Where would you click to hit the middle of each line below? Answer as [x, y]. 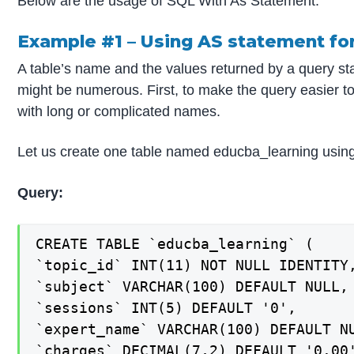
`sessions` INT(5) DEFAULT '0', [166, 308]
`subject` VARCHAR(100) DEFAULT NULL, [192, 287]
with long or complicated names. [119, 111]
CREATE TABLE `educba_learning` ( [175, 244]
